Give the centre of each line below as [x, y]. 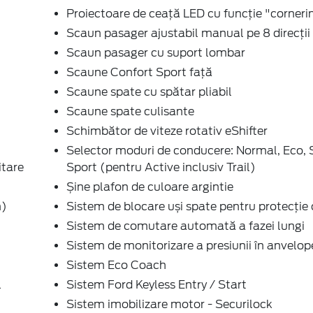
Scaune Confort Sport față [139, 72]
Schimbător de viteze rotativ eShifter [167, 131]
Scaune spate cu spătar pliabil [149, 92]
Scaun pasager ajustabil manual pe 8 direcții [188, 33]
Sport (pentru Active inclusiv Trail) [161, 167]
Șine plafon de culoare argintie [150, 187]
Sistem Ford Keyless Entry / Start [156, 284]
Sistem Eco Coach [116, 265]
